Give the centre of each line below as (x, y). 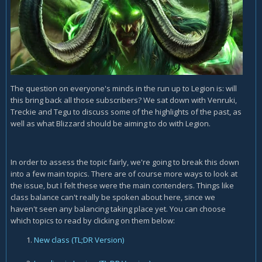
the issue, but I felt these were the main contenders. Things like (122, 186)
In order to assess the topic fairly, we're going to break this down (125, 162)
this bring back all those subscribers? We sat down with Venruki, (124, 100)
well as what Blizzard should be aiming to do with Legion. (111, 124)
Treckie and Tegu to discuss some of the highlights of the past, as (126, 112)
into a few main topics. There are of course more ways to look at (124, 174)
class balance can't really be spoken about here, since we (113, 197)
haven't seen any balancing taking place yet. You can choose (118, 209)
